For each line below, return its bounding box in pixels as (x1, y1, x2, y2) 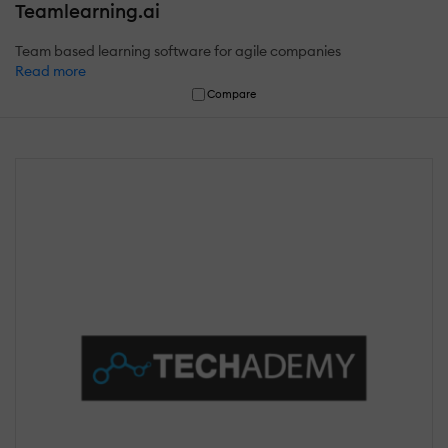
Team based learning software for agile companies (15, 42, 341, 61)
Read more (15, 62, 86, 81)
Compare (207, 87, 257, 102)
